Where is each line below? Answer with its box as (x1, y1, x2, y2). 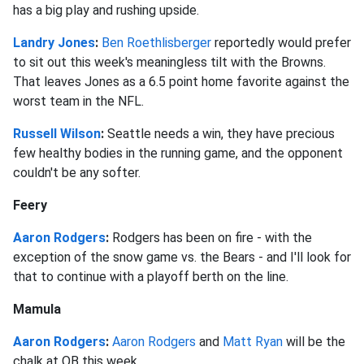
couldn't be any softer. (13, 164, 141, 180)
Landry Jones (13, 34, 95, 50)
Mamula (13, 301, 61, 317)
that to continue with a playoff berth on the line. (13, 268, 288, 284)
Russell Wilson (13, 125, 101, 141)
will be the (283, 333, 345, 349)
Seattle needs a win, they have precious (107, 125, 335, 141)
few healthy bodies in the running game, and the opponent (13, 145, 343, 161)
